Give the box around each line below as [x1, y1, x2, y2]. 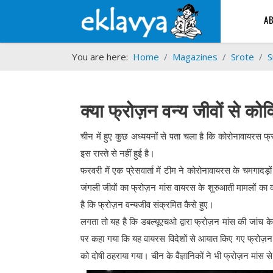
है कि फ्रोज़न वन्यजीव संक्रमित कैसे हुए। [80, 198, 214, 211]
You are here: [72, 51, 133, 63]
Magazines [172, 51, 218, 63]
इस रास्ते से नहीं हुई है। [80, 147, 155, 160]
